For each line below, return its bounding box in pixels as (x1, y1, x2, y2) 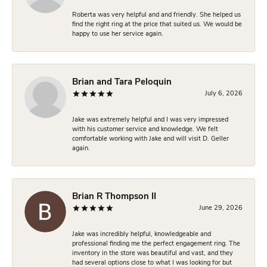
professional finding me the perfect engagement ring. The (72, 240, 240, 247)
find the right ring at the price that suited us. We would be (72, 21, 242, 28)
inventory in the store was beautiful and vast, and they (72, 250, 233, 257)
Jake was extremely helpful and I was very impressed (72, 116, 228, 123)
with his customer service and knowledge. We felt (72, 126, 218, 133)
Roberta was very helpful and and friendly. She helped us (72, 11, 241, 18)
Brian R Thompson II (72, 192, 156, 201)
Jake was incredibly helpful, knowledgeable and (72, 231, 211, 238)
